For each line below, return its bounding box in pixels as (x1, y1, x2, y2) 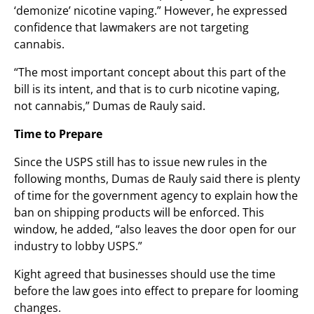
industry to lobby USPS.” (14, 238, 142, 254)
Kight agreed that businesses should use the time (14, 266, 275, 282)
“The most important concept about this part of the (14, 64, 286, 80)
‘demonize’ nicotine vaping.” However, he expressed (14, 3, 287, 18)
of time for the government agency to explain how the (14, 188, 298, 203)
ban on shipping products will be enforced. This (14, 205, 264, 220)
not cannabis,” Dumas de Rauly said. (14, 98, 205, 114)
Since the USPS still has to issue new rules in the (14, 154, 267, 170)
